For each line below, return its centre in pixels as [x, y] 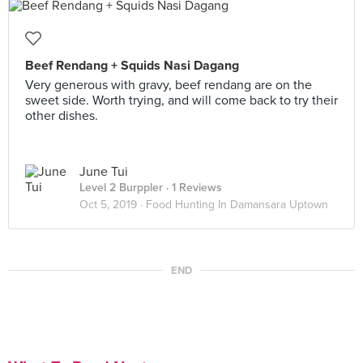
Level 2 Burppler [121, 188]
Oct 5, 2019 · [113, 205]
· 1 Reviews [192, 188]
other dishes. [62, 116]
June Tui [104, 172]
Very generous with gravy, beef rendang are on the [169, 85]
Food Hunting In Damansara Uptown [237, 205]
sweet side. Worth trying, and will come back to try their [181, 100]
